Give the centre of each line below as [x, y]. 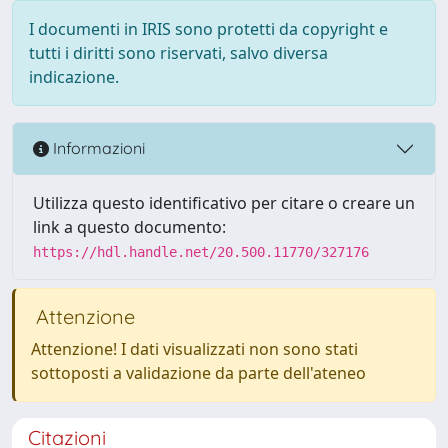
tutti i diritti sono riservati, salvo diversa [178, 52]
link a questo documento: [129, 226]
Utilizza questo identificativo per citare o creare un [224, 202]
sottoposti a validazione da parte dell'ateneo [198, 372]
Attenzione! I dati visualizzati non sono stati [194, 348]
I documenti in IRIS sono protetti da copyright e [208, 28]
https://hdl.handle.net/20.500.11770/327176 [201, 251]
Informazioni [97, 148]
